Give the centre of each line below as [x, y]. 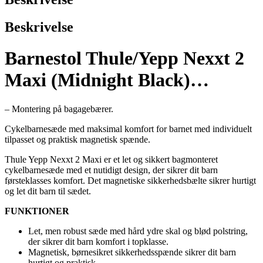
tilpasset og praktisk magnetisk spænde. [77, 139]
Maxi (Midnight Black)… [107, 80]
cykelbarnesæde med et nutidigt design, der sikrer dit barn [111, 170]
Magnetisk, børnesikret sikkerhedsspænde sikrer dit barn [132, 252]
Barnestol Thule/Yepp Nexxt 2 [124, 58]
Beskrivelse [39, 27]
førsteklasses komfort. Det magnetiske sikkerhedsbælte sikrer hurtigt [130, 180]
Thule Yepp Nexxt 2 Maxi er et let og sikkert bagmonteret [111, 159]
